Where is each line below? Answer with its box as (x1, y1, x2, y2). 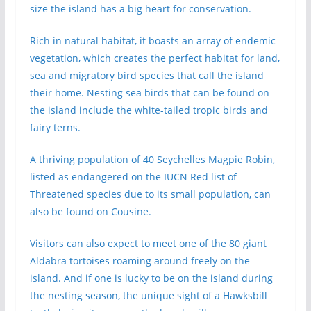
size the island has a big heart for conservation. (29, 2, 251, 15)
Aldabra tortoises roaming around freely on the (29, 254, 250, 267)
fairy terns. (29, 121, 81, 134)
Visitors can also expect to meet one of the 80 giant (29, 237, 267, 250)
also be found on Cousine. (29, 205, 151, 218)
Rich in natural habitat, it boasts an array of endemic (29, 34, 276, 47)
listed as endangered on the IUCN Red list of (29, 170, 237, 183)
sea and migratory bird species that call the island (29, 69, 264, 82)
